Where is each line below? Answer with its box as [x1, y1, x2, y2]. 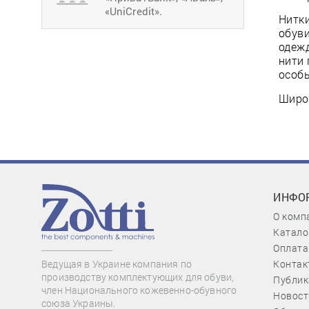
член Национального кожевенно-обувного [41, 283, 237, 297]
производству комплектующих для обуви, [41, 270, 235, 284]
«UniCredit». [105, 4, 163, 18]
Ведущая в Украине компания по [41, 257, 192, 271]
